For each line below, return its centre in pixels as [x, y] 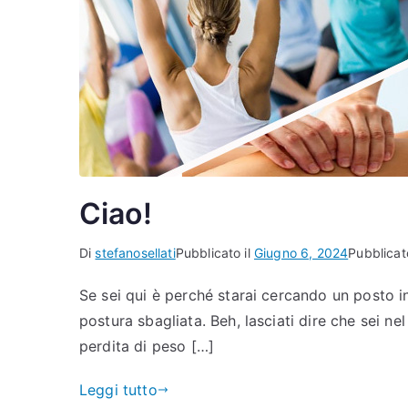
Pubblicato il [214, 253]
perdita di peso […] [147, 346]
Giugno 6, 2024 [301, 253]
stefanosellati [135, 253]
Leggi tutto [118, 390]
